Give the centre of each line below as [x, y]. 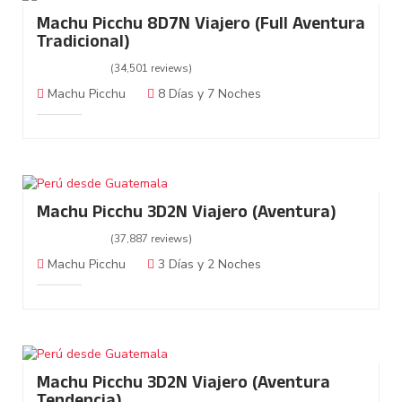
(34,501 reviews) [151, 69]
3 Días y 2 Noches [208, 265]
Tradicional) [83, 44]
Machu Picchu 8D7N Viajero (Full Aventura [201, 26]
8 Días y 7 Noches [208, 94]
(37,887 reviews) [151, 239]
